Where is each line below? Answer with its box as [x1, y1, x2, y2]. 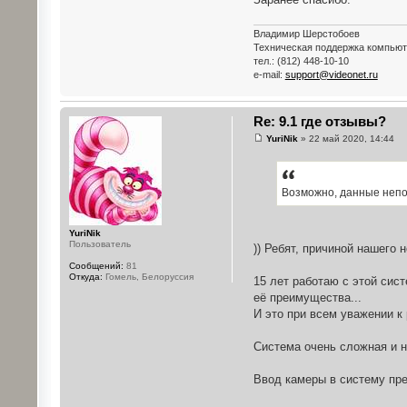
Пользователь [68, 238, 131, 249]
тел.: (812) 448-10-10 [253, 55, 349, 66]
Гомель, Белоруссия [102, 271, 194, 282]
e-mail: [253, 68, 285, 80]
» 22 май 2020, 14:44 [297, 134, 394, 144]
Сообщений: [68, 260, 124, 271]
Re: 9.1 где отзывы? [253, 113, 386, 129]
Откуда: [68, 271, 103, 282]
